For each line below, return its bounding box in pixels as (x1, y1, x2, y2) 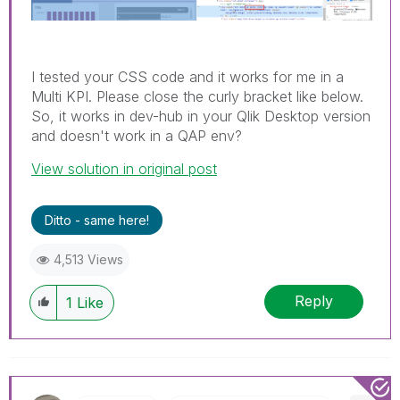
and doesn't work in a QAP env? (31, 126, 242, 145)
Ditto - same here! (45, 212, 149, 228)
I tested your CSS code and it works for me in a (31, 67, 344, 86)
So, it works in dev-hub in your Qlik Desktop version (31, 106, 371, 125)
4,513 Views (54, 251, 123, 267)
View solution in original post (31, 159, 217, 178)
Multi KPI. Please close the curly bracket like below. (31, 87, 363, 105)
